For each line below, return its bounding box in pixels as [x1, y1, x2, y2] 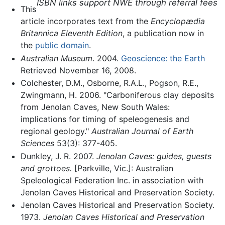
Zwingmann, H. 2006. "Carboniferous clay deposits [20, 90, 214, 100]
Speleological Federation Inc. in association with [20, 175, 203, 185]
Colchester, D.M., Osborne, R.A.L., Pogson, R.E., [20, 78, 198, 88]
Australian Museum [20, 53, 92, 63]
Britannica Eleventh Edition [20, 28, 123, 38]
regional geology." [20, 126, 91, 137]
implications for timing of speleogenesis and [20, 114, 189, 125]
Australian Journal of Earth [91, 126, 193, 137]
